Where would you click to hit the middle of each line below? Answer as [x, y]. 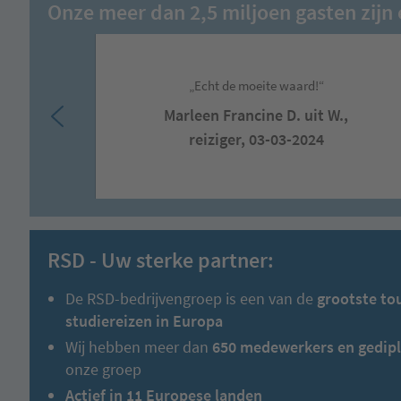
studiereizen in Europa [144, 320]
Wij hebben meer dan [139, 346]
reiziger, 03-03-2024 [256, 139]
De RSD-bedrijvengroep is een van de [191, 298]
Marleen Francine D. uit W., [256, 115]
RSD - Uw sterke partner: [161, 260]
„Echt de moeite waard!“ [256, 85]
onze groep [103, 369]
